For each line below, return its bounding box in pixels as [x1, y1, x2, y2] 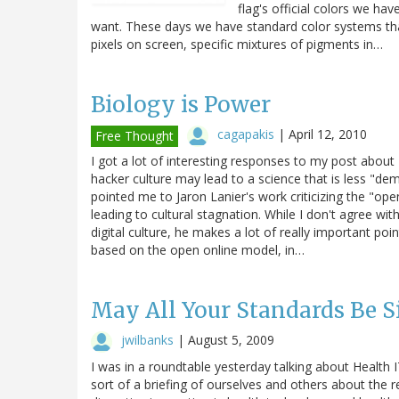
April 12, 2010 [289, 125, 367, 142]
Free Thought [95, 126, 174, 144]
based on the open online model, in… [91, 240, 305, 258]
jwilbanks [121, 330, 174, 348]
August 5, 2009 [188, 330, 274, 348]
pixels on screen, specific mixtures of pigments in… [91, 35, 383, 53]
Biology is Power [91, 90, 271, 118]
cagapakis [217, 125, 274, 142]
